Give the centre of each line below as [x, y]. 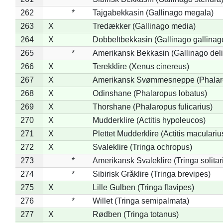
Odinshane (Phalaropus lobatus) [150, 93]
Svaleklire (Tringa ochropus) [142, 147]
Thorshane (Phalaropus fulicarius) [152, 107]
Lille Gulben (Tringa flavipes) [143, 187]
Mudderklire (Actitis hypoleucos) [149, 120]
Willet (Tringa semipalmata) [141, 201]
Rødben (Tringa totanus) [135, 214]
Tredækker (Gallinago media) [144, 26]
